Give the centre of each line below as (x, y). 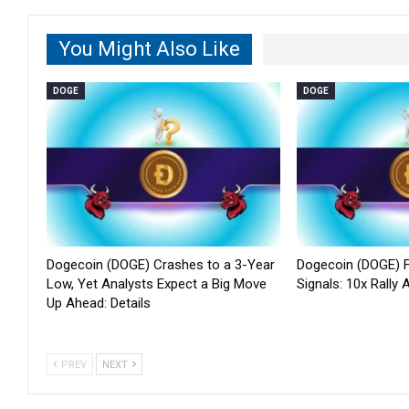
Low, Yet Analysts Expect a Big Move (157, 283)
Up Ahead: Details (99, 303)
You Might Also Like (149, 48)
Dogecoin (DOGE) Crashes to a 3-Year (161, 264)
